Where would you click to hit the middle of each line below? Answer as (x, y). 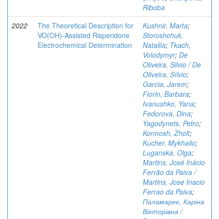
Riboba (154, 7)
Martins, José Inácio (174, 162)
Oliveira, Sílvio (165, 74)
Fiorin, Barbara (166, 94)
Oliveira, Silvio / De (172, 65)
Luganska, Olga (167, 153)
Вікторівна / (163, 211)
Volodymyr (159, 55)
